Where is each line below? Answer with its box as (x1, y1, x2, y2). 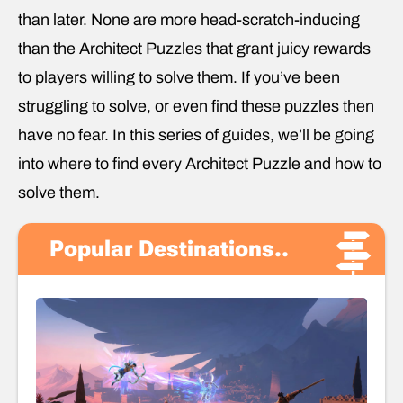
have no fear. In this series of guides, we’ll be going (18, 125, 374, 144)
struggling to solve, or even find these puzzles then (18, 96, 374, 115)
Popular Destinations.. (49, 235, 289, 262)
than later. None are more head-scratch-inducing (18, 10, 360, 29)
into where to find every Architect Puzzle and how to (18, 154, 381, 173)
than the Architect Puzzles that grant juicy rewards (18, 39, 371, 58)
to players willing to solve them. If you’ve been (18, 67, 340, 86)
